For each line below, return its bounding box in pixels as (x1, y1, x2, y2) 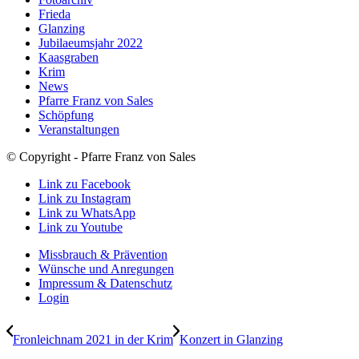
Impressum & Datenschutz (38, 276, 172, 290)
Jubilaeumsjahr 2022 (38, 35, 143, 50)
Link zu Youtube (38, 220, 123, 234)
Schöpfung (38, 107, 94, 122)
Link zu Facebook (38, 176, 131, 191)
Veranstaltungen (38, 122, 119, 136)
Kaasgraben (38, 50, 99, 64)
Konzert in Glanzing (179, 332, 283, 346)
